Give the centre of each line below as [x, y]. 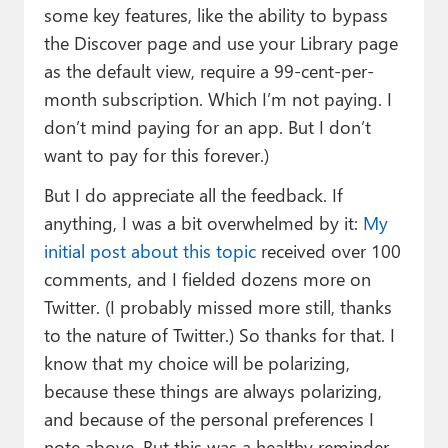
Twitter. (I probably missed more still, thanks [217, 306]
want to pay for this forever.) [156, 154]
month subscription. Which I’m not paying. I [217, 98]
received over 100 [328, 250]
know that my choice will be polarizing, [196, 362]
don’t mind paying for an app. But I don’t [207, 126]
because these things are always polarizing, [212, 390]
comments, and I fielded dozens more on [207, 278]
